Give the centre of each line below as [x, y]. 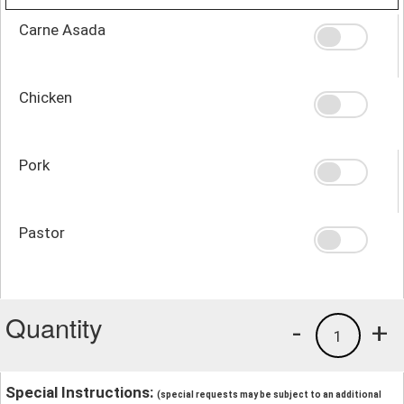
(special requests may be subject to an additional [269, 394]
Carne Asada [62, 29]
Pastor [42, 232]
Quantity [54, 326]
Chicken [46, 97]
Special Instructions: [81, 392]
